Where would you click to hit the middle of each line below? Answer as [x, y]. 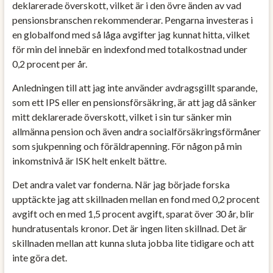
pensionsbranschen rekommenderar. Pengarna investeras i [132, 19]
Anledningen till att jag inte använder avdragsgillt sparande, [134, 87]
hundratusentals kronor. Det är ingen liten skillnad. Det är [129, 228]
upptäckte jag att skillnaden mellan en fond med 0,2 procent [136, 199]
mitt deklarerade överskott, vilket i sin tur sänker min [122, 116]
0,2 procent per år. [49, 63]
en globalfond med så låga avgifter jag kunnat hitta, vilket [131, 34]
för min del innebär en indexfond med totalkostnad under [129, 49]
